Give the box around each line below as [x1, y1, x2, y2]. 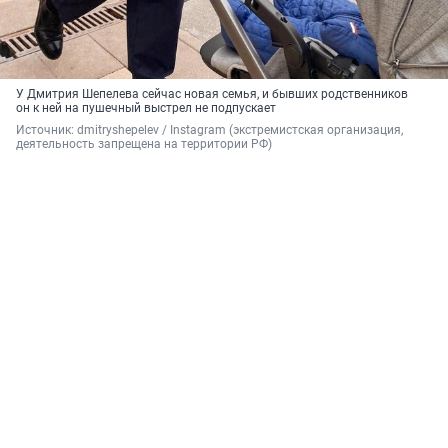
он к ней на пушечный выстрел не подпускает [16, 101, 276, 116]
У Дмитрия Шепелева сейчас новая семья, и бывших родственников [16, 87, 408, 102]
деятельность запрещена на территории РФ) [16, 137, 272, 152]
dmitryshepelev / [77, 123, 170, 138]
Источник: [16, 123, 77, 138]
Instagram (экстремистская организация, [170, 123, 403, 138]
